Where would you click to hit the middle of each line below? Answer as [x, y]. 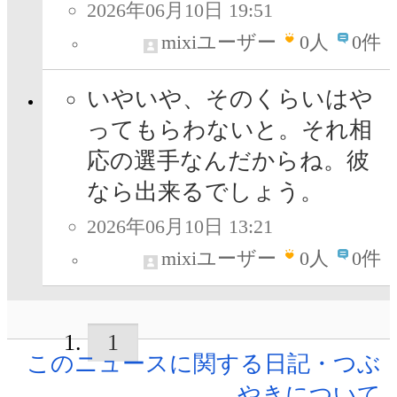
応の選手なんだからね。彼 [228, 161]
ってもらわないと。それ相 [230, 130]
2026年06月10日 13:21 [180, 227]
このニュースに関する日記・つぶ [204, 364]
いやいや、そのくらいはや [230, 99]
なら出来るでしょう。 [205, 192]
